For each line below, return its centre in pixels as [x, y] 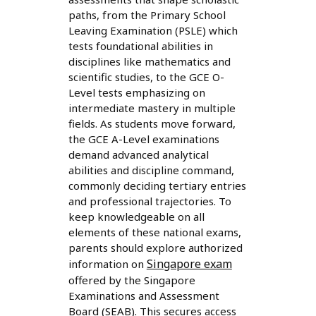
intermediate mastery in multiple [152, 108]
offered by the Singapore [132, 280]
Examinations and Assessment [144, 296]
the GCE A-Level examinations [144, 139]
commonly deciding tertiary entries [157, 186]
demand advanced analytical [138, 155]
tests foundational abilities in [140, 46]
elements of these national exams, [154, 232]
